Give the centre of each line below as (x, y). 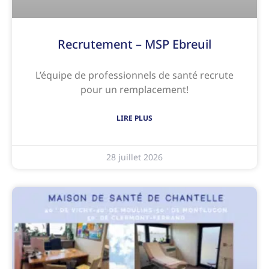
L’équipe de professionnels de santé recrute (134, 75)
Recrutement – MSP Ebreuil (134, 44)
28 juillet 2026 (134, 157)
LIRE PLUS (134, 118)
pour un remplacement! (134, 90)
